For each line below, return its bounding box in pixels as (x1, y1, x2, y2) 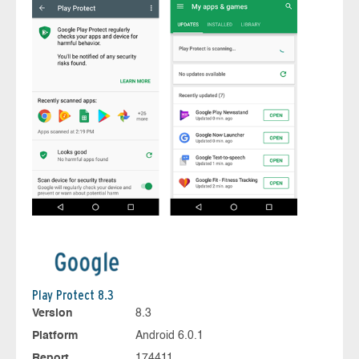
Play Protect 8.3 (32, 288, 114, 304)
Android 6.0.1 (135, 330, 204, 342)
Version (32, 308, 73, 320)
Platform (32, 330, 78, 342)
